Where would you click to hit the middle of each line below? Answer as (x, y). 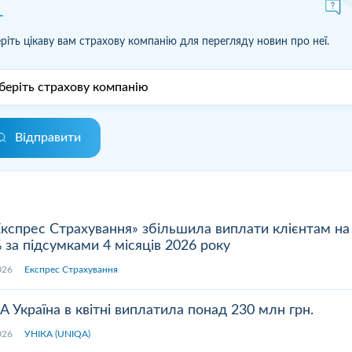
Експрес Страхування (71, 269)
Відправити (48, 137)
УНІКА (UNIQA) (57, 334)
